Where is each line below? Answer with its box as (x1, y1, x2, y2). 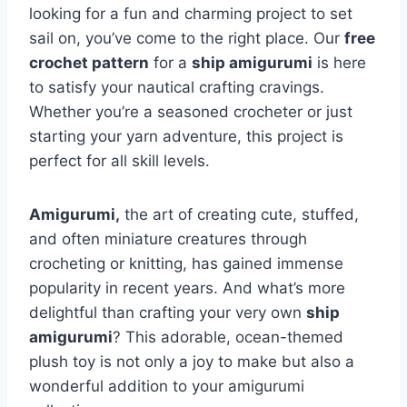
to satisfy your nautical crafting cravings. (29, 77, 324, 96)
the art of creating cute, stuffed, (120, 204, 359, 223)
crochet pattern (29, 53, 149, 72)
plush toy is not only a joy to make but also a (29, 352, 354, 371)
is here (313, 53, 366, 72)
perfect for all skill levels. (29, 151, 210, 170)
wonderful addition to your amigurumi (29, 376, 304, 395)
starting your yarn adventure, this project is (29, 126, 343, 145)
